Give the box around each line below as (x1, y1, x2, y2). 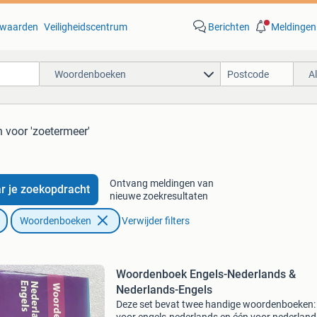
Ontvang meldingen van (109, 178, 214, 189)
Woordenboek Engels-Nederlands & (115, 267, 296, 281)
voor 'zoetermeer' (6, 125, 90, 138)
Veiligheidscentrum (43, 21, 127, 33)
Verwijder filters (121, 215, 190, 226)
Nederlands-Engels (115, 283, 212, 296)
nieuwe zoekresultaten (109, 190, 208, 202)
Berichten (207, 21, 250, 33)
